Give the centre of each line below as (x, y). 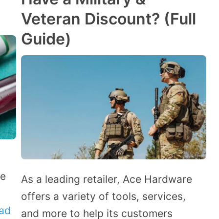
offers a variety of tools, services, (103, 196)
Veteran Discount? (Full (109, 19)
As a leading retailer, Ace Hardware (107, 179)
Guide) (46, 39)
